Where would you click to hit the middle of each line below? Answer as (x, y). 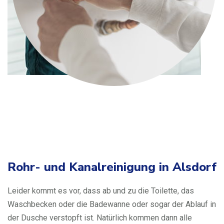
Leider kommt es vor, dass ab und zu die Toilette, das (101, 191)
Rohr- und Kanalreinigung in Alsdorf (112, 167)
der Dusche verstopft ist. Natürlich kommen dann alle (100, 218)
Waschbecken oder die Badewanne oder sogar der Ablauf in (112, 204)
